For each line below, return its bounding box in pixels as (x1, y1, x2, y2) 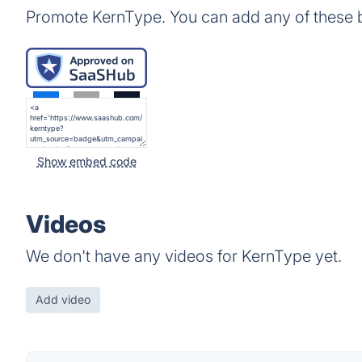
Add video (36, 293, 90, 306)
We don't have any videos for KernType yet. (26, 246, 342, 266)
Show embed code (36, 154, 137, 168)
